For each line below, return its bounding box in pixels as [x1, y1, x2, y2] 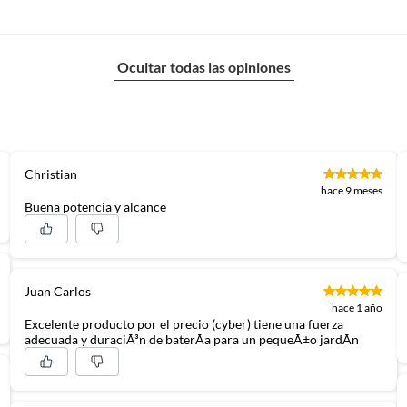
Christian [24, 165, 77, 182]
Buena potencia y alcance [24, 198, 166, 214]
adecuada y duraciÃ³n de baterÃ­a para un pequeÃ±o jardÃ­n [24, 331, 359, 347]
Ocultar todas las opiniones [116, 57, 291, 75]
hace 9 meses [321, 183, 383, 197]
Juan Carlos [24, 283, 91, 299]
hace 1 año [332, 300, 383, 314]
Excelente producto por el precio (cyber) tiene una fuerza [24, 315, 343, 332]
